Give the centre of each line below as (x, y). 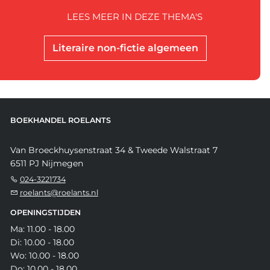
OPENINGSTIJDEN (45, 213)
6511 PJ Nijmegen (46, 164)
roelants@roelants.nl (59, 193)
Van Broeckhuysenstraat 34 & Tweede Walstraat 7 (114, 150)
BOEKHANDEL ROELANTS (60, 121)
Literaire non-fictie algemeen (126, 48)
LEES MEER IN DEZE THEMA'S (134, 17)
